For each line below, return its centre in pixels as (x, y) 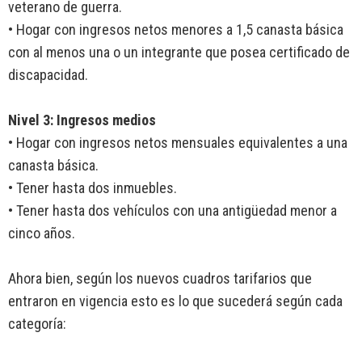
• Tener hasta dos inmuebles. (93, 188)
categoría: (37, 324)
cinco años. (42, 234)
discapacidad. (48, 75)
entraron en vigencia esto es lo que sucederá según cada (175, 301)
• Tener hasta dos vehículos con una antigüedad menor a (173, 211)
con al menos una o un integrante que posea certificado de (179, 53)
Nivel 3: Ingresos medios (82, 120)
